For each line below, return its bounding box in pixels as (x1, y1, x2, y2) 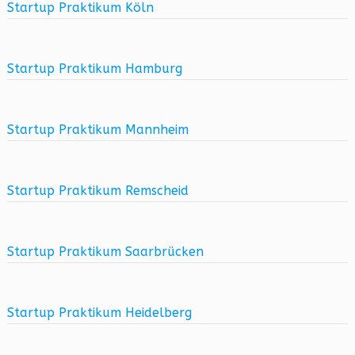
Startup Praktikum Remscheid (6, 183, 189, 198)
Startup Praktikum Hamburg (6, 61, 182, 76)
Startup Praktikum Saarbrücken (6, 244, 204, 259)
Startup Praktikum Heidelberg (6, 305, 192, 320)
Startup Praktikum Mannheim (6, 122, 189, 137)
